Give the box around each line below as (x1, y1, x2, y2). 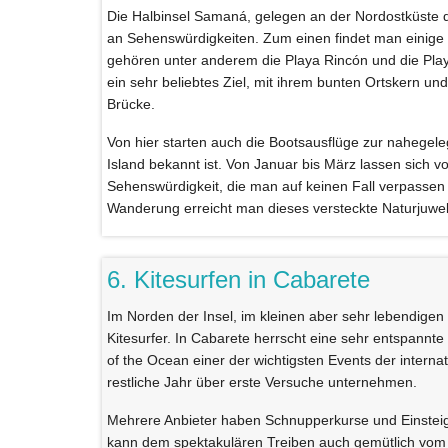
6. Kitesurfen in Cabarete (107, 265, 370, 293)
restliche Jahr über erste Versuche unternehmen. (107, 373, 417, 390)
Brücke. (107, 95, 155, 112)
